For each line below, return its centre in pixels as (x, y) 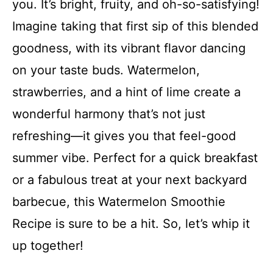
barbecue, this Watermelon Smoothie (119, 202)
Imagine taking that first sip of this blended (135, 26)
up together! (48, 246)
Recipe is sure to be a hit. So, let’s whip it (131, 224)
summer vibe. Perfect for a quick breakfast (135, 158)
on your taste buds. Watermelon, (106, 70)
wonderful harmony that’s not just (109, 114)
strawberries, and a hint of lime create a (126, 92)
